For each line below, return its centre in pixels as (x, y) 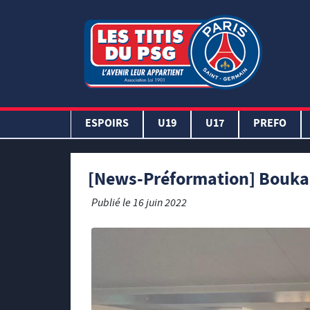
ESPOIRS (107, 124)
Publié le (112, 204)
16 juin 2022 (160, 204)
